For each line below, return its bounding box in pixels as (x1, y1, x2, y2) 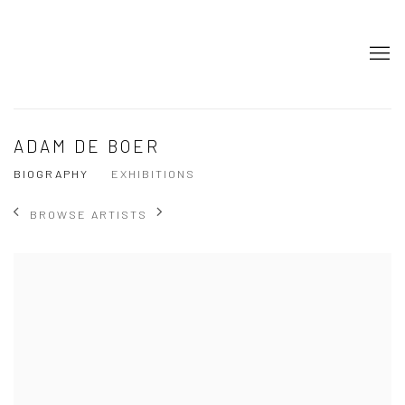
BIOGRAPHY (14, 166, 89, 181)
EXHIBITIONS (111, 166, 195, 181)
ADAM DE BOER (14, 136, 161, 156)
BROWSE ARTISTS (30, 206, 147, 221)
